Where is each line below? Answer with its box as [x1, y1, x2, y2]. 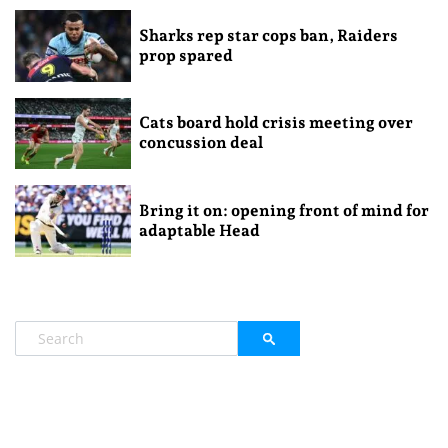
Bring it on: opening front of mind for [138, 201, 429, 221]
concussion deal [138, 133, 263, 153]
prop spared [138, 45, 233, 65]
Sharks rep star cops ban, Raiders [138, 25, 398, 45]
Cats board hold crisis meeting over [138, 113, 413, 133]
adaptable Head [138, 221, 260, 241]
